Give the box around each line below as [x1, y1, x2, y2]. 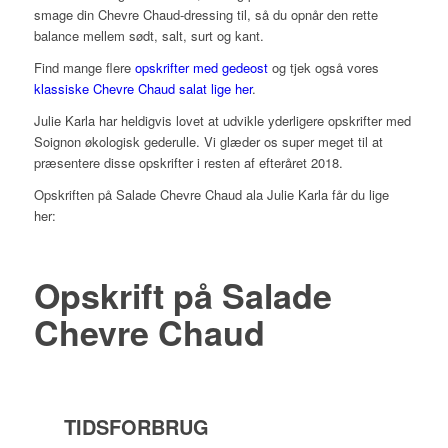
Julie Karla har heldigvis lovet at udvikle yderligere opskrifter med [33, 111, 411, 131]
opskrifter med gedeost [134, 58, 268, 78]
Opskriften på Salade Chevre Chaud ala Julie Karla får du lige [33, 185, 389, 205]
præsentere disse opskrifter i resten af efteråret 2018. [33, 153, 343, 173]
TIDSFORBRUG [63, 412, 209, 442]
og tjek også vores [267, 58, 379, 78]
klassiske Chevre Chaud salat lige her [33, 79, 252, 99]
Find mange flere [33, 58, 135, 78]
